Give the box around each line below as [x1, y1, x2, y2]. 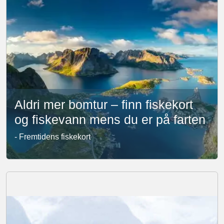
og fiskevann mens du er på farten [14, 112, 205, 126]
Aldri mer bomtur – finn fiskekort [14, 97, 193, 111]
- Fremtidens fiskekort [14, 132, 90, 141]
